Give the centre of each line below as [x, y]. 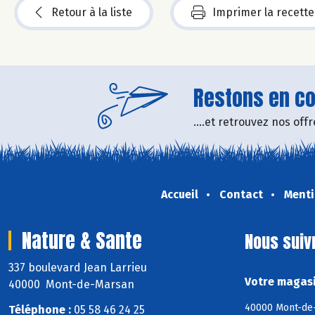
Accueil [179, 194]
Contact [241, 194]
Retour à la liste [92, 12]
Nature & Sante [82, 240]
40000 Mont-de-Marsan [71, 284]
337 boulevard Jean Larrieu [79, 267]
